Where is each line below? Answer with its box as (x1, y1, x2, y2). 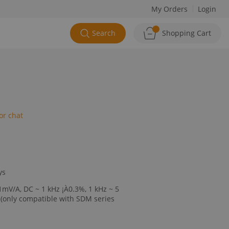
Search (92, 28, 116, 38)
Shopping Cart (162, 28, 211, 38)
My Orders (151, 4, 188, 14)
